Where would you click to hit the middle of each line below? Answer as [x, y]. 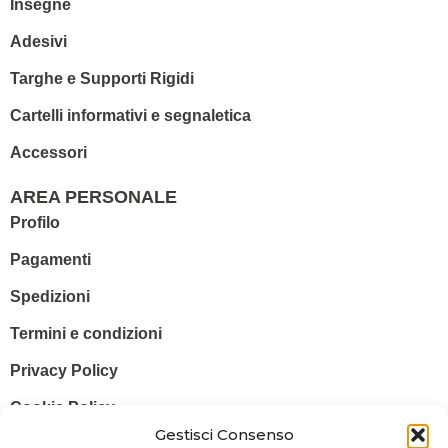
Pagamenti [50, 259]
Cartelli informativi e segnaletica [130, 115]
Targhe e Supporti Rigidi [102, 78]
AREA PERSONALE [93, 197]
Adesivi [38, 41]
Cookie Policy [62, 407]
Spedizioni [50, 296]
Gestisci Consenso [224, 434]
